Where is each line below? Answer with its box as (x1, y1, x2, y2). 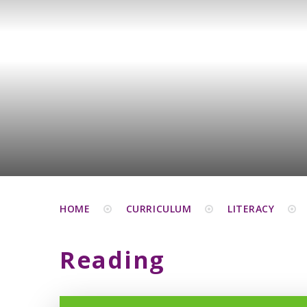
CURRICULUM (125, 202, 192, 215)
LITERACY (227, 202, 275, 215)
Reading (60, 244, 165, 275)
